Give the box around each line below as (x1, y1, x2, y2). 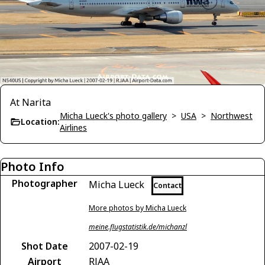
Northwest (211, 109, 253, 121)
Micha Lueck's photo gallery (60, 109, 167, 121)
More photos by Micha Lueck (89, 202, 186, 213)
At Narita (10, 95, 51, 109)
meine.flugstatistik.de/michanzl (89, 221, 187, 232)
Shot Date (21, 239, 68, 253)
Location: (21, 115, 60, 127)
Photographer (11, 176, 77, 190)
